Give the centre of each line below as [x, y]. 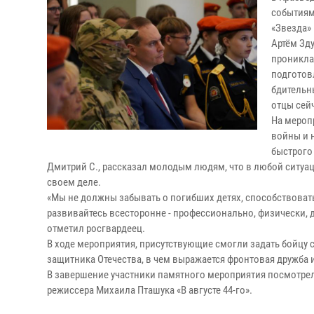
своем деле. [74, 182]
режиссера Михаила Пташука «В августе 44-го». [150, 290]
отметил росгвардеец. [96, 228]
